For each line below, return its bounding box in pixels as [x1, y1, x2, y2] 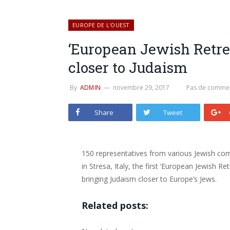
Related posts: [82, 199, 149, 212]
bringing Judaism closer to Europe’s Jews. [82, 174, 217, 184]
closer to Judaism [68, 58, 187, 77]
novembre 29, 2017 [113, 83, 170, 92]
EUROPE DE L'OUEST [72, 21, 130, 29]
